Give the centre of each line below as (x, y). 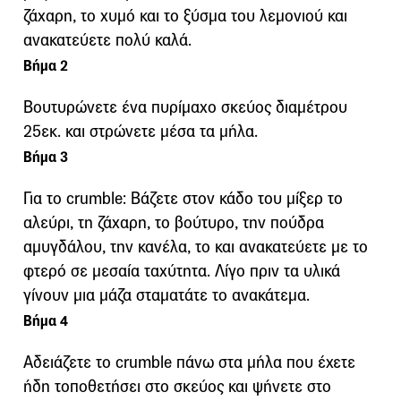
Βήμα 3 (46, 157)
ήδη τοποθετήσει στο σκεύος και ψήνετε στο (177, 386)
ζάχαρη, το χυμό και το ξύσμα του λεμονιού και (185, 15)
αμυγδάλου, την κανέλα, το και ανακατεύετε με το (196, 246)
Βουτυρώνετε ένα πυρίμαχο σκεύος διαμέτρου (185, 107)
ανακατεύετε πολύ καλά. (107, 39)
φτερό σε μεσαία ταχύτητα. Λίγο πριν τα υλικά (182, 270)
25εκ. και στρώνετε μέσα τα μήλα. (141, 131)
